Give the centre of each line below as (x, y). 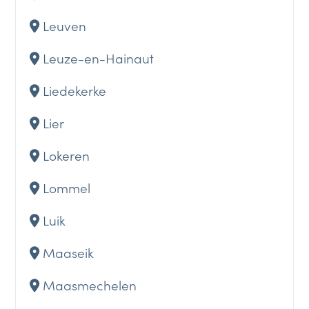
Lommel (67, 187)
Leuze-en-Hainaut (99, 57)
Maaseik (69, 252)
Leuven (65, 25)
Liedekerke (75, 90)
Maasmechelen (90, 284)
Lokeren (67, 154)
